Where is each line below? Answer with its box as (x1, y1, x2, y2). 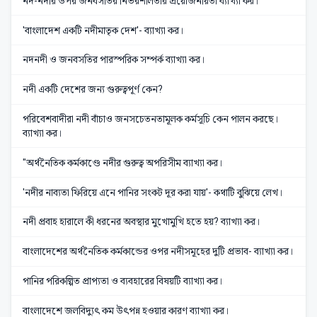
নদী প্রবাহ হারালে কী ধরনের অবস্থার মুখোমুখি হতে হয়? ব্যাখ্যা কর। (23, 216, 260, 228)
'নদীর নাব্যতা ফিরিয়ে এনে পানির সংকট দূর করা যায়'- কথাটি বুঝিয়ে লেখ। (23, 186, 283, 198)
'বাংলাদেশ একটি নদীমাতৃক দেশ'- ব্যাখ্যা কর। (23, 24, 184, 36)
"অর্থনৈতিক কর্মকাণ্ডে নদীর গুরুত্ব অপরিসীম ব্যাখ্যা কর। (23, 156, 223, 168)
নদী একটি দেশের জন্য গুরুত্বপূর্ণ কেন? (23, 83, 163, 96)
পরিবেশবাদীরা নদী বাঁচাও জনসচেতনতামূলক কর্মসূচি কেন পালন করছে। (23, 113, 279, 125)
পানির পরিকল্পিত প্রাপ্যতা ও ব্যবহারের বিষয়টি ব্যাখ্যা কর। (23, 275, 223, 287)
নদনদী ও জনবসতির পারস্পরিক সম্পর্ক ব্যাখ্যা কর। (23, 54, 205, 66)
